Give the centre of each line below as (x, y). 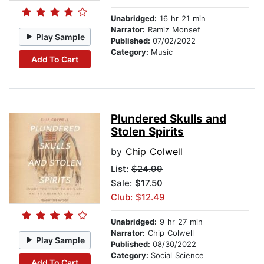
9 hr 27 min (180, 222)
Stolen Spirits (147, 132)
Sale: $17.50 (137, 183)
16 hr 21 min (181, 19)
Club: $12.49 (138, 197)
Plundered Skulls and (169, 119)
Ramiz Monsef (173, 30)
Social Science (177, 255)
